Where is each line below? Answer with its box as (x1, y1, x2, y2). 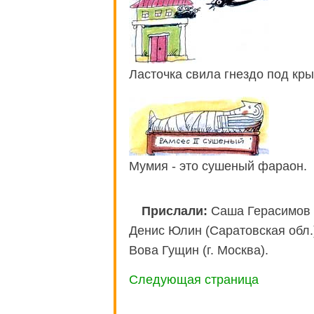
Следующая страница (129, 272, 259, 287)
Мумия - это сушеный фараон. (129, 158, 307, 173)
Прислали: (142, 203, 207, 218)
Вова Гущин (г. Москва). (129, 243, 268, 257)
